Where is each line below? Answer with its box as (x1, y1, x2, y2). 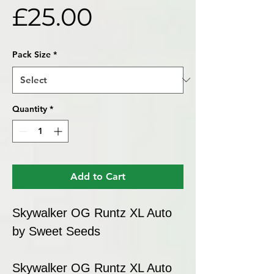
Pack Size (12, 48, 51, 60)
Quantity (12, 103, 47, 114)
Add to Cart (70, 170, 125, 182)
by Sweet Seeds (12, 224, 100, 238)
